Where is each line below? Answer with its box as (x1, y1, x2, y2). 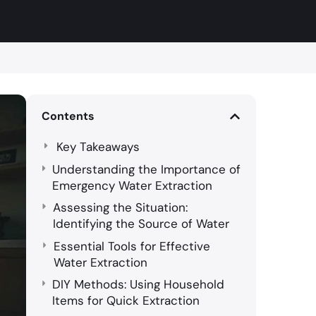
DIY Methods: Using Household (52, 276, 225, 293)
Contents (41, 109, 95, 124)
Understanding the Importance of (51, 161, 241, 177)
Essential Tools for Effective (54, 238, 211, 254)
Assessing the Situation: (52, 200, 188, 216)
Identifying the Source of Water (52, 216, 229, 232)
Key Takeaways (56, 139, 140, 155)
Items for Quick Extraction (52, 293, 200, 309)
